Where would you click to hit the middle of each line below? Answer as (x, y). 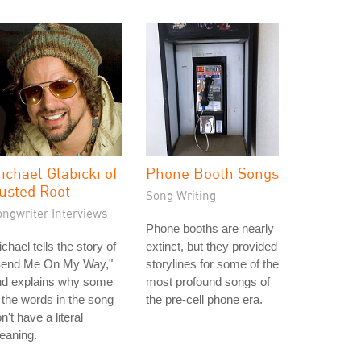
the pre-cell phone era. (204, 299)
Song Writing (181, 195)
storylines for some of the (212, 264)
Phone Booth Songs (212, 173)
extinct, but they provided (212, 246)
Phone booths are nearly (210, 228)
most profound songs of (208, 282)
